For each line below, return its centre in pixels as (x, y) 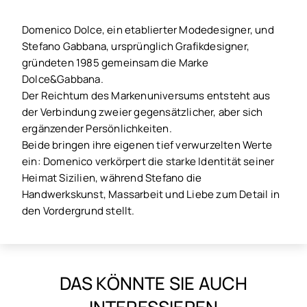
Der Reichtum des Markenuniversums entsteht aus (146, 96)
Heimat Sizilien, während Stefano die (112, 178)
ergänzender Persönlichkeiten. (97, 128)
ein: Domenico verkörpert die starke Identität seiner (148, 161)
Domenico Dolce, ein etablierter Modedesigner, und (148, 30)
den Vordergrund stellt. (78, 211)
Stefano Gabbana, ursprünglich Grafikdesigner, (136, 46)
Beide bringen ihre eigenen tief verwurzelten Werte (147, 145)
